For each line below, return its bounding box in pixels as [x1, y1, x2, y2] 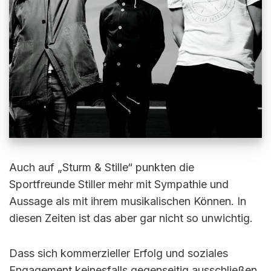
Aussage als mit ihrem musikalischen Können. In [9, 195, 246, 207]
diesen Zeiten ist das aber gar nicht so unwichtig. [9, 212, 253, 224]
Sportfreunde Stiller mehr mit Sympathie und [9, 178, 229, 191]
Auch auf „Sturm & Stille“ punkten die [9, 161, 194, 174]
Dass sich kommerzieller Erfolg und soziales [9, 247, 228, 260]
